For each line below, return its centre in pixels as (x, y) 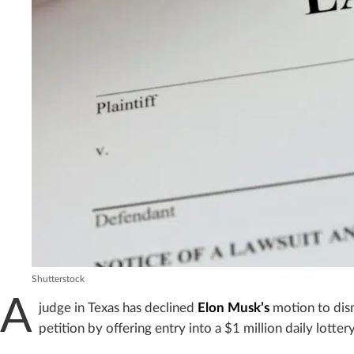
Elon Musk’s (233, 308)
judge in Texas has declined (118, 308)
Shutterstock (58, 279)
